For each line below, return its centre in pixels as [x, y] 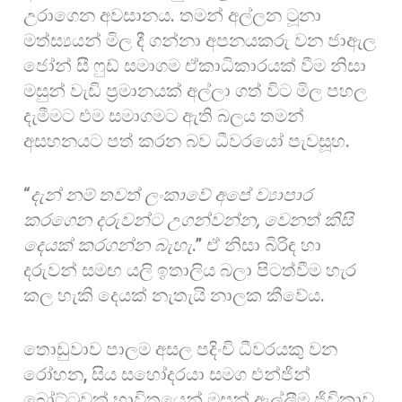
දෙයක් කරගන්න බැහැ [108, 245]
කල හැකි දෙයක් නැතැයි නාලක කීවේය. [177, 295]
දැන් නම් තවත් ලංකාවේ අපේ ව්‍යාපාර [172, 194]
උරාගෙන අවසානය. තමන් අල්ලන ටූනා [173, 15]
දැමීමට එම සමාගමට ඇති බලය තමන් [164, 115]
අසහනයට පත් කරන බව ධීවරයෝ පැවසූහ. [194, 140]
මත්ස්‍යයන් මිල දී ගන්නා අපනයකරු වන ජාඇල [200, 40]
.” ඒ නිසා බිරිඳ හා [257, 245]
